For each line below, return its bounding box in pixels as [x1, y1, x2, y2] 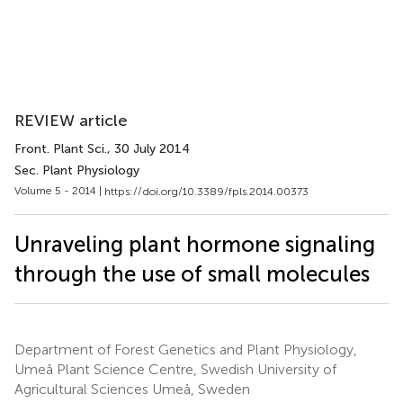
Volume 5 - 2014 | [14, 184, 104, 197]
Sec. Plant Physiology [14, 163, 139, 178]
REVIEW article [14, 111, 128, 130]
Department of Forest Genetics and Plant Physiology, [14, 340, 357, 358]
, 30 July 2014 [107, 141, 190, 157]
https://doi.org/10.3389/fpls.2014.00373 [104, 184, 309, 198]
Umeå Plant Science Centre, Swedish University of [14, 360, 336, 378]
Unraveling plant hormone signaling [14, 230, 375, 257]
